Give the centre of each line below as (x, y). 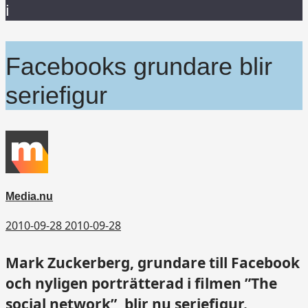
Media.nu (29, 197)
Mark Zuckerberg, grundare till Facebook (153, 262)
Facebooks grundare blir (139, 66)
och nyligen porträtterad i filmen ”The (141, 283)
